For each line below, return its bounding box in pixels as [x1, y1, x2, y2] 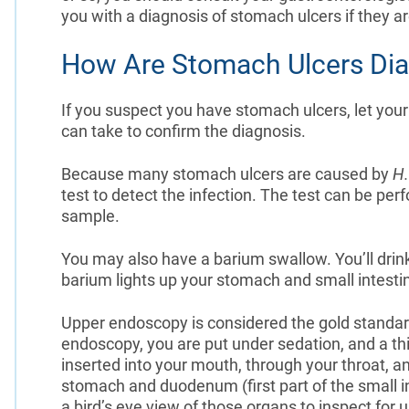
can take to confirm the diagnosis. [60, 121, 309, 141]
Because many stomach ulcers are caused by [60, 163, 393, 184]
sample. [60, 205, 120, 225]
